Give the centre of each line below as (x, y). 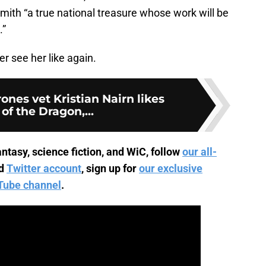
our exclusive (171, 169)
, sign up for (109, 169)
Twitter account (44, 169)
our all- (199, 152)
